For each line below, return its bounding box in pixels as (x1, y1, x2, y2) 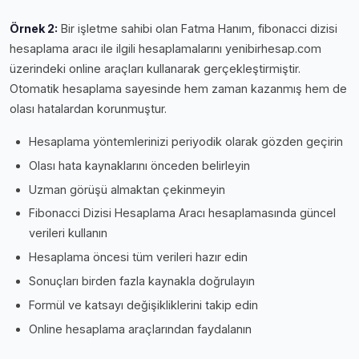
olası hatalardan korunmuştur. (10, 102, 167, 116)
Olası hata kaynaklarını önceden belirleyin (29, 158, 250, 172)
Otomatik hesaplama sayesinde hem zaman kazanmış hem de (10, 82, 347, 96)
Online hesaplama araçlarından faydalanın (29, 321, 252, 336)
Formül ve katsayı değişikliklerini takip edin (29, 297, 258, 312)
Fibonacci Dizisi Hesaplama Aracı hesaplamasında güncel (29, 206, 336, 220)
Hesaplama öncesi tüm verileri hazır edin (29, 250, 248, 264)
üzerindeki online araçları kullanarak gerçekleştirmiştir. (10, 62, 301, 76)
